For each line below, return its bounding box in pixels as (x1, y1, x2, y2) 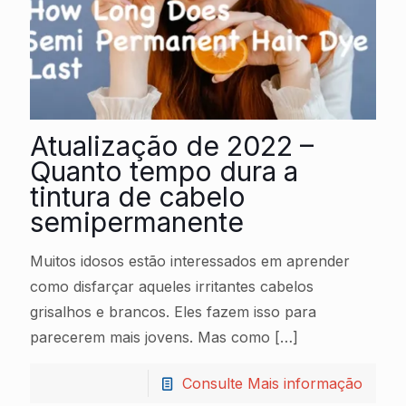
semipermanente (30, 205, 244, 238)
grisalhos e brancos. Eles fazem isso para (30, 302, 316, 321)
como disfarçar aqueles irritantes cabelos (30, 276, 314, 295)
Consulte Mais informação (182, 373, 362, 392)
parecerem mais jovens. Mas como (30, 327, 270, 346)
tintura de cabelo (30, 179, 246, 213)
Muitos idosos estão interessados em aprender (30, 251, 350, 270)
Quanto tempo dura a (30, 154, 298, 188)
